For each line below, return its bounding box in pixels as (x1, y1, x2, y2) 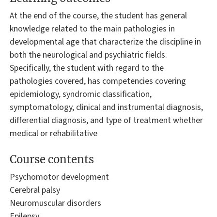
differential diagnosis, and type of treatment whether (10, 114, 203, 126)
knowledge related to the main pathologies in (10, 22, 175, 35)
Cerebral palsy (10, 184, 60, 197)
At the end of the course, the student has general (10, 9, 187, 22)
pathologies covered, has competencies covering (10, 75, 186, 87)
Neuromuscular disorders (10, 197, 101, 210)
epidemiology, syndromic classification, (10, 88, 152, 100)
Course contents (10, 153, 94, 167)
